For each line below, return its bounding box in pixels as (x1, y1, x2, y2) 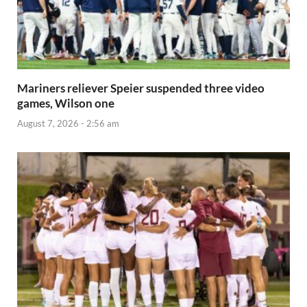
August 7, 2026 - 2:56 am (17, 117, 119, 129)
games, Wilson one (17, 96, 114, 111)
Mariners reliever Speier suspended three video (17, 81, 265, 96)
